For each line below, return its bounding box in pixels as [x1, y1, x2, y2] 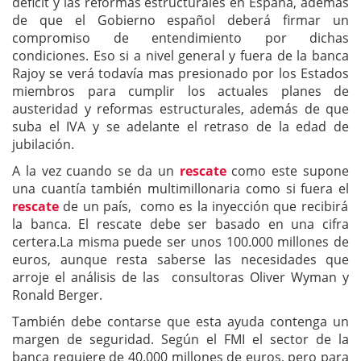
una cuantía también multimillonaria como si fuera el [12, 180, 349, 197]
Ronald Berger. [12, 286, 102, 304]
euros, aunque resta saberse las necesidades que [12, 251, 349, 268]
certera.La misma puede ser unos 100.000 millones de [12, 233, 349, 251]
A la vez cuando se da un [12, 162, 174, 180]
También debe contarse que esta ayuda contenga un [12, 313, 349, 330]
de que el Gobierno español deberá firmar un [12, 11, 349, 29]
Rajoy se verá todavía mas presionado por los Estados [12, 64, 349, 82]
